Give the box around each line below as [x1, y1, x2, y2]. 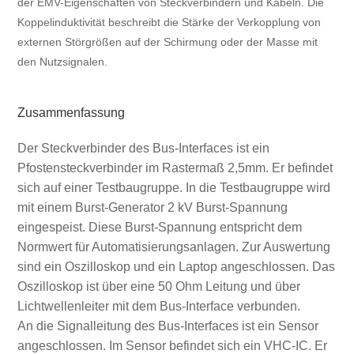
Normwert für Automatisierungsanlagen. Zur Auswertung [17, 240, 330, 254]
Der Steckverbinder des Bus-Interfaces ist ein [17, 141, 269, 156]
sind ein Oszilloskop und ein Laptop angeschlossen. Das [17, 260, 335, 274]
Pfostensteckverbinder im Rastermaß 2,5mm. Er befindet [17, 161, 333, 175]
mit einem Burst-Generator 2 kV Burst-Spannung [17, 201, 288, 215]
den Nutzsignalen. [17, 55, 107, 68]
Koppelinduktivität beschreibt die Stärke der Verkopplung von [17, 16, 321, 28]
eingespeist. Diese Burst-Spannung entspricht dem [17, 220, 302, 235]
